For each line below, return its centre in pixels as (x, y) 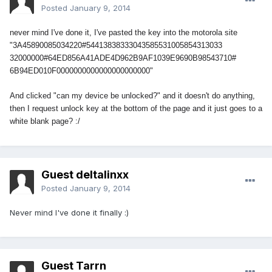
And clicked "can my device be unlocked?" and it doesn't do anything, (132, 96)
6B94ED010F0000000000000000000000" (81, 71)
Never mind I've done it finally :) (69, 213)
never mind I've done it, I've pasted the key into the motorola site (124, 33)
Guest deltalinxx (85, 175)
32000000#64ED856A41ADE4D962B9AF (81, 58)
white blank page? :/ (45, 121)
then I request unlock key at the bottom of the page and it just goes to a (136, 109)
